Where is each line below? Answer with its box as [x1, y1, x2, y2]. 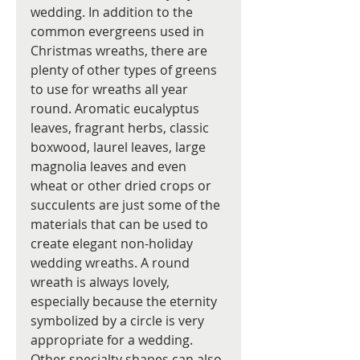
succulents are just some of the [31, 196, 223, 215]
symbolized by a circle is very [31, 312, 207, 330]
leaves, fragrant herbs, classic [31, 119, 212, 137]
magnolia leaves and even [31, 157, 190, 176]
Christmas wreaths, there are [31, 42, 211, 60]
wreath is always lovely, [31, 273, 173, 292]
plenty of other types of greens [31, 61, 220, 80]
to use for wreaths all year [31, 80, 191, 99]
